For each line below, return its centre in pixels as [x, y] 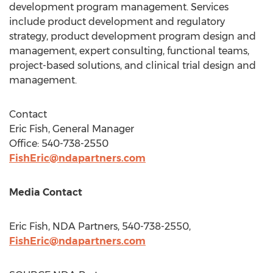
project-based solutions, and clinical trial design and [133, 66]
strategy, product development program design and [133, 36]
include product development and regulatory [117, 22]
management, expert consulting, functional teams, [129, 51]
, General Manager [91, 129]
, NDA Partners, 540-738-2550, [119, 226]
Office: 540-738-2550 [59, 144]
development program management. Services [119, 7]
